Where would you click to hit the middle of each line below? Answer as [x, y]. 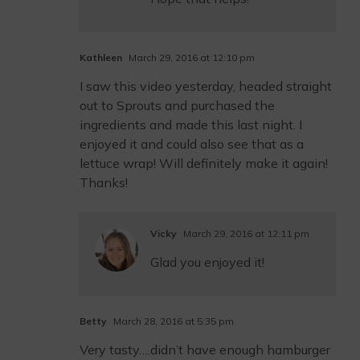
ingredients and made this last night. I [191, 125]
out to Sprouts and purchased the [177, 105]
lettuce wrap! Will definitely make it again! [204, 163]
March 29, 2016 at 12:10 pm [190, 57]
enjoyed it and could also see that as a [192, 144]
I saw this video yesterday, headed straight [206, 86]
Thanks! [104, 182]
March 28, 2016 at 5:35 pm [172, 321]
